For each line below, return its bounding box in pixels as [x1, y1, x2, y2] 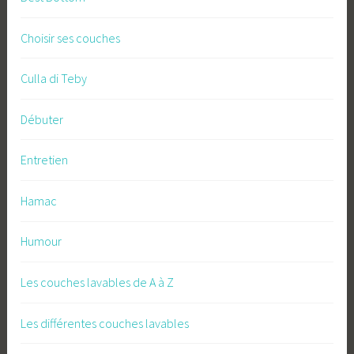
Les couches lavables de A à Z [21, 274, 175, 291]
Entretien [21, 152, 69, 168]
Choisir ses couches [21, 29, 121, 46]
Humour [21, 233, 62, 250]
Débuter [21, 111, 64, 127]
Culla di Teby [21, 70, 88, 87]
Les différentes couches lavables [21, 314, 190, 331]
